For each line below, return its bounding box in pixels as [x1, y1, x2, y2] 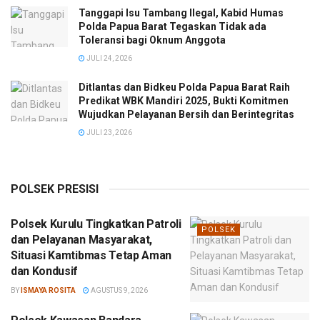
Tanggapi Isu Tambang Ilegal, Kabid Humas [79, 7, 284, 19]
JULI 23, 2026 [85, 129, 132, 136]
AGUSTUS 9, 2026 [89, 286, 148, 294]
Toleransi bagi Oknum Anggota [79, 34, 226, 46]
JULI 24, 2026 [85, 54, 132, 62]
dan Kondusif [11, 264, 79, 278]
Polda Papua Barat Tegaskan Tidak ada [79, 21, 266, 32]
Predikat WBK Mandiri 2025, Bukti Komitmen [79, 95, 289, 106]
